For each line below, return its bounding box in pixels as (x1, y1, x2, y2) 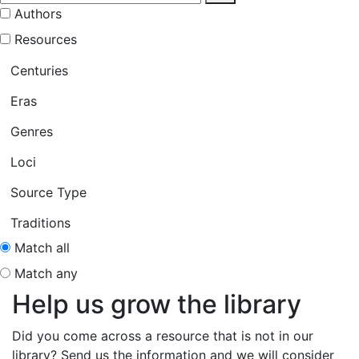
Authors (14, 6, 62, 22)
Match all (14, 240, 70, 256)
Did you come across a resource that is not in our (12, 328, 313, 345)
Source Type (10, 184, 87, 201)
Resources (14, 31, 77, 48)
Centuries (10, 63, 68, 79)
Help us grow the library (12, 288, 301, 321)
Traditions (10, 215, 71, 232)
